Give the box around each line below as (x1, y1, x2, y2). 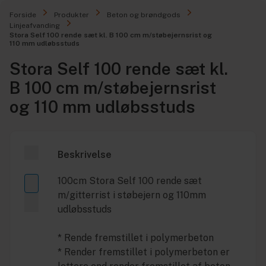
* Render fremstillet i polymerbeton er (58, 246, 230, 258)
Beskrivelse (58, 149, 112, 160)
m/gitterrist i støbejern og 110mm (58, 189, 206, 201)
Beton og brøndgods (107, 11, 180, 19)
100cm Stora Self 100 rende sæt (58, 175, 202, 186)
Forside (9, 11, 36, 19)
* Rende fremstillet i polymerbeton (58, 232, 214, 243)
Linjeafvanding (9, 21, 60, 30)
